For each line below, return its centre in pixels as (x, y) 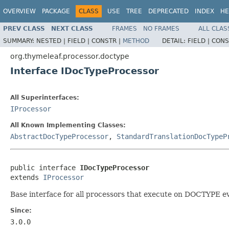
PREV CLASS (24, 28)
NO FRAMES (161, 28)
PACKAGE (56, 11)
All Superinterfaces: (45, 97)
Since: (21, 210)
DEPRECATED (168, 11)
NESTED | (52, 41)
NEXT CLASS (72, 28)
